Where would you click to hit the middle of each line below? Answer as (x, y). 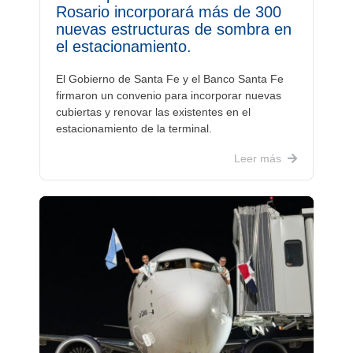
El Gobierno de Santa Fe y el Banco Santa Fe (170, 79)
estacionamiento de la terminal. (134, 128)
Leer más (258, 158)
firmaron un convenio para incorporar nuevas (169, 95)
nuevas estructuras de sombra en (174, 29)
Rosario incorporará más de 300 (169, 12)
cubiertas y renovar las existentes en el (153, 112)
